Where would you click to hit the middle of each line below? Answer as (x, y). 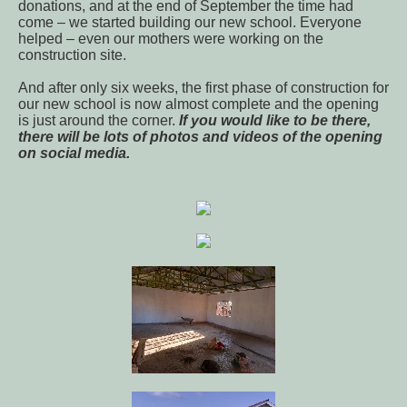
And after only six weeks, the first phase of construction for (203, 88)
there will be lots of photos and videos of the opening (200, 137)
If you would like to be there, (275, 121)
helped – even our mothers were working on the (171, 39)
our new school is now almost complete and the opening (199, 104)
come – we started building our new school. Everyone (190, 23)
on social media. (76, 154)
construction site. (72, 55)
